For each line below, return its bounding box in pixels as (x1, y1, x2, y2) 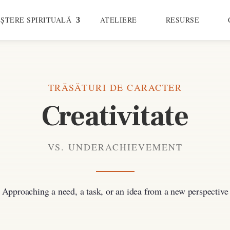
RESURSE (165, 15, 200, 25)
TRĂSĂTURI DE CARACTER (48, 81, 182, 93)
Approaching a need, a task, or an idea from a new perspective (2, 184, 228, 197)
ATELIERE (100, 15, 137, 25)
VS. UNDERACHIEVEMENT (47, 140, 183, 153)
